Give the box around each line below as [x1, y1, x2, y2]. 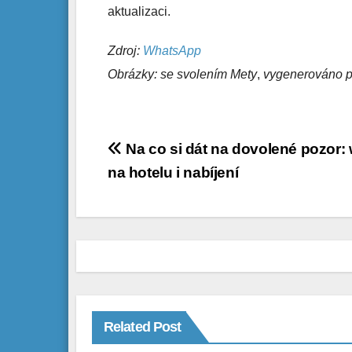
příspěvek [107, 203, 214, 233]
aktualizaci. [108, 5, 170, 19]
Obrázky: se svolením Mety [108, 68, 257, 82]
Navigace [107, 139, 209, 168]
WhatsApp [143, 44, 201, 58]
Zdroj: [108, 44, 143, 58]
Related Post [104, 319, 181, 335]
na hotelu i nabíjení [108, 164, 239, 181]
